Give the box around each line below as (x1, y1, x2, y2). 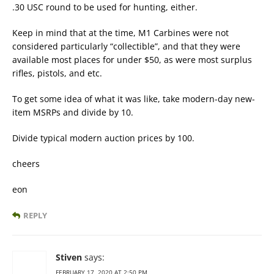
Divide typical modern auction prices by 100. (12, 132, 194, 144)
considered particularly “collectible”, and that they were (12, 40, 240, 53)
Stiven (56, 251, 82, 264)
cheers (12, 158, 40, 170)
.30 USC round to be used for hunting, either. (12, 1, 198, 13)
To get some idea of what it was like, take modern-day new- (12, 93, 255, 105)
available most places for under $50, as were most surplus (12, 54, 252, 66)
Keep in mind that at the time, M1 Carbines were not (12, 27, 229, 39)
